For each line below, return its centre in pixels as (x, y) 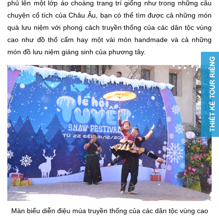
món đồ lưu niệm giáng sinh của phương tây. (77, 52)
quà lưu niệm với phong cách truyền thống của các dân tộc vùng (109, 27)
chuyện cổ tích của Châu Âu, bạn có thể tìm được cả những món (109, 15)
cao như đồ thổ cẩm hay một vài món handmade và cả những (109, 39)
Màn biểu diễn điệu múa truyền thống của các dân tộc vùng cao (109, 211)
